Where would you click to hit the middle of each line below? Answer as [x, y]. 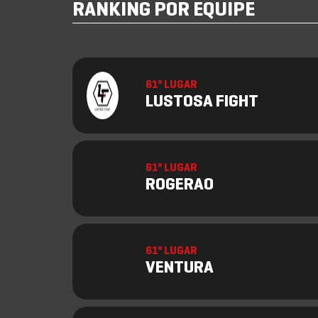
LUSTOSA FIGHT [202, 102]
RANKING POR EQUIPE [164, 11]
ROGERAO [180, 185]
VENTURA [180, 268]
